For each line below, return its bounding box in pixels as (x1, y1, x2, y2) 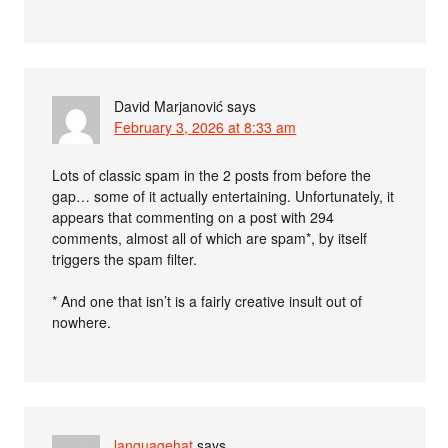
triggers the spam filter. (52, 248, 198, 269)
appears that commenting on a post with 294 (52, 206, 335, 227)
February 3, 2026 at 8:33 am (114, 116, 297, 137)
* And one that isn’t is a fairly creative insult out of (52, 290, 363, 311)
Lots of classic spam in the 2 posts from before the (52, 164, 372, 185)
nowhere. (52, 311, 112, 332)
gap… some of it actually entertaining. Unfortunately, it (52, 185, 395, 206)
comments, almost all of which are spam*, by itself (52, 227, 368, 248)
